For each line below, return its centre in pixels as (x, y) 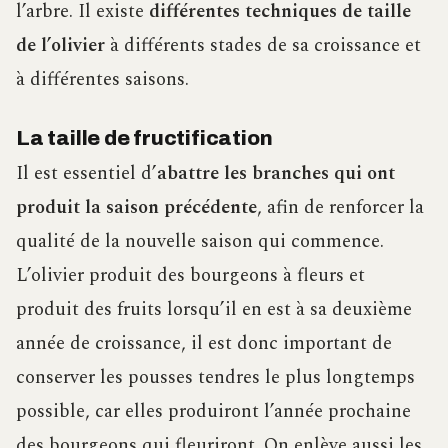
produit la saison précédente (136, 207)
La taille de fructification (144, 137)
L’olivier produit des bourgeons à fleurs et (190, 275)
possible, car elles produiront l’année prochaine (213, 411)
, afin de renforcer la (340, 207)
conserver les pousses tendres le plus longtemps (215, 377)
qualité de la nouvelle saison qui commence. (200, 241)
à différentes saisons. (102, 80)
